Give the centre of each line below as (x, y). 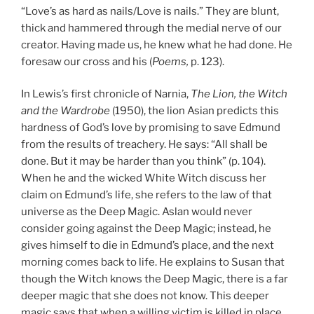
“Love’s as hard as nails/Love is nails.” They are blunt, (150, 11)
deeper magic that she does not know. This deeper (145, 296)
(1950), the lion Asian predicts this (196, 111)
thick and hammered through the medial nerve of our (151, 28)
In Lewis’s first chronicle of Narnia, (106, 94)
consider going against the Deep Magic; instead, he (146, 229)
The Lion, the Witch (239, 94)
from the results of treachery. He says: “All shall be (144, 145)
